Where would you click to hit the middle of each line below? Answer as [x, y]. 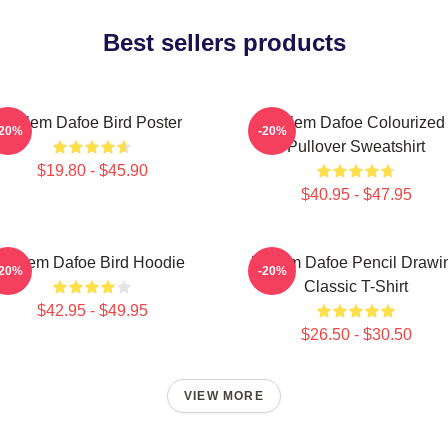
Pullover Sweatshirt [356, 146]
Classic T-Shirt [356, 286]
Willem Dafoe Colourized [356, 122]
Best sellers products [224, 42]
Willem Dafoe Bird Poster [92, 122]
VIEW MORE [224, 396]
